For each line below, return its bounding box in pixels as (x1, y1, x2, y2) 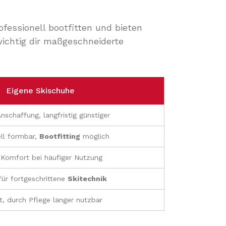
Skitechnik (68, 175, 107, 183)
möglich (80, 132, 109, 140)
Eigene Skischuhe (6, 86, 75, 95)
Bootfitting (39, 132, 80, 140)
